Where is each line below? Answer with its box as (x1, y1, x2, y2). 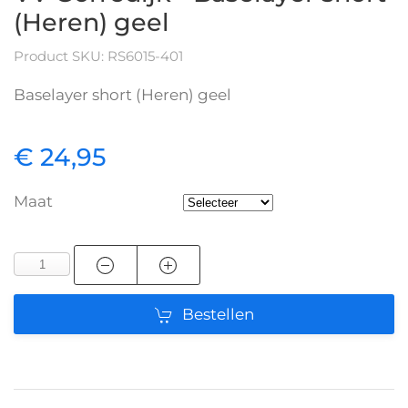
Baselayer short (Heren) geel (14, 85, 231, 104)
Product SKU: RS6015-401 (14, 46, 183, 65)
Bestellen (181, 304, 254, 323)
